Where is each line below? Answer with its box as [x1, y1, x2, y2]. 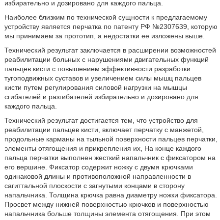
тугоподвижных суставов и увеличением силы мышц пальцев [4, 74, 201, 82]
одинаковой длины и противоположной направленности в [4, 172, 191, 180]
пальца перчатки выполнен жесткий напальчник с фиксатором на [4, 154, 216, 162]
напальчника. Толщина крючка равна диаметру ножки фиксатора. [4, 191, 217, 199]
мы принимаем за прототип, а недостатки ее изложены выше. [4, 32, 205, 40]
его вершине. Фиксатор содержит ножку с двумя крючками [4, 163, 193, 171]
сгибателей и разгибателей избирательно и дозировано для [4, 93, 198, 101]
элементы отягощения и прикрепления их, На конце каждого [4, 144, 201, 152]
